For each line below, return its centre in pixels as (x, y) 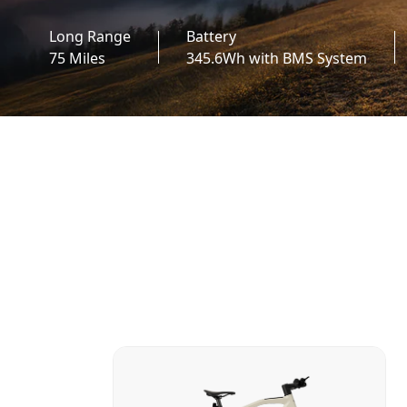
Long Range (89, 36)
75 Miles (77, 58)
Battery (211, 36)
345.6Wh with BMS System (276, 58)
